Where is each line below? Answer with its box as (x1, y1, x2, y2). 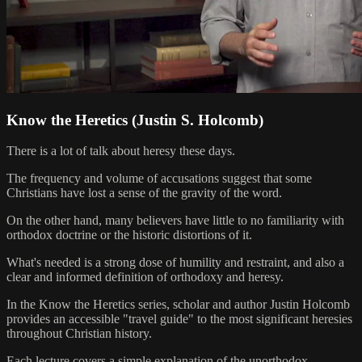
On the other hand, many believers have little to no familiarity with (6, 213, 344, 228)
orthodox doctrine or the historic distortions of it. (6, 228, 252, 242)
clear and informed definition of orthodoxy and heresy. (6, 270, 284, 284)
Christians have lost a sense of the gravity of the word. (6, 186, 282, 200)
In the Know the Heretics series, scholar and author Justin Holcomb (6, 297, 350, 312)
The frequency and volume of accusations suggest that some (6, 171, 312, 186)
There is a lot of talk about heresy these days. (6, 144, 235, 158)
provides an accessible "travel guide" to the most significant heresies (6, 312, 352, 326)
